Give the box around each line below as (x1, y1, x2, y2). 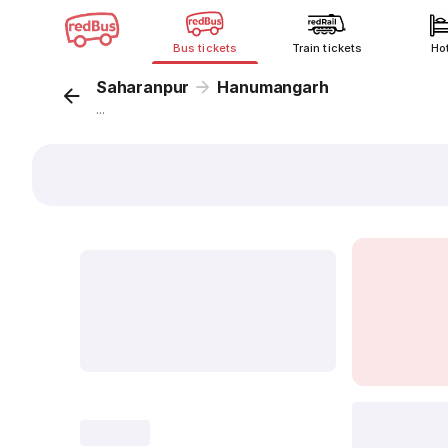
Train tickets (292, 41, 362, 55)
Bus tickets (173, 41, 237, 55)
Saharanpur (96, 77, 190, 97)
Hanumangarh (217, 77, 329, 97)
